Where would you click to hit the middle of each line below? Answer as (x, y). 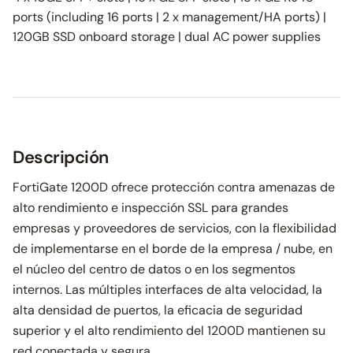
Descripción (61, 157)
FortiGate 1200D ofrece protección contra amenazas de (174, 187)
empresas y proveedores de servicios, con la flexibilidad (175, 228)
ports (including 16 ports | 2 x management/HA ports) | (169, 17)
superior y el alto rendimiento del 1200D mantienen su (169, 331)
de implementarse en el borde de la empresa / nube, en (173, 249)
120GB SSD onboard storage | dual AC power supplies (167, 37)
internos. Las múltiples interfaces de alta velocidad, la (167, 290)
